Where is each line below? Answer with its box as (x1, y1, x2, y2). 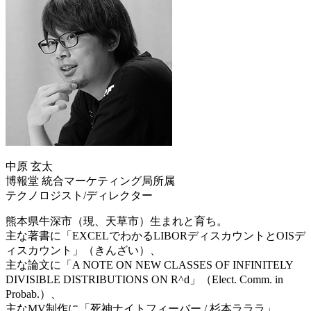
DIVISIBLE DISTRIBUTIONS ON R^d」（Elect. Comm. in (6, 274, 283, 286)
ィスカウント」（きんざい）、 (6, 244, 161, 257)
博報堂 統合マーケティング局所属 (6, 175, 175, 187)
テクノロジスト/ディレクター (6, 190, 153, 202)
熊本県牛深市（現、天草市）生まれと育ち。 (6, 215, 228, 228)
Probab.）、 (6, 288, 62, 301)
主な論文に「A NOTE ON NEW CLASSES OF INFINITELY (6, 259, 293, 271)
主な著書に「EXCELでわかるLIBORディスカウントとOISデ (6, 230, 305, 242)
